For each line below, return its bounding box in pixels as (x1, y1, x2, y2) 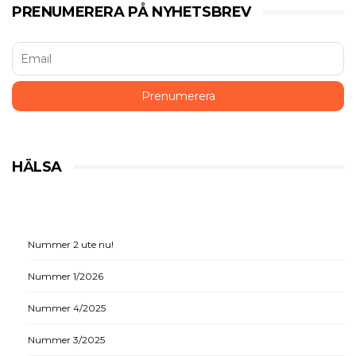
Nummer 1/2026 (28, 270, 103, 283)
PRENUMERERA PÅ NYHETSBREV (12, 3, 251, 21)
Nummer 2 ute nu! (28, 238, 114, 251)
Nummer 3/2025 (28, 334, 105, 346)
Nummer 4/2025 (28, 302, 106, 315)
